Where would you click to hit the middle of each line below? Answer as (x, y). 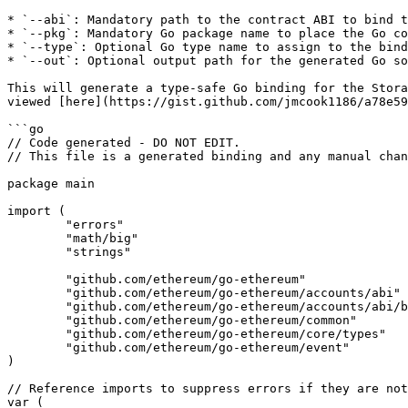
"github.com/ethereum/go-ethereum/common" (36, 320)
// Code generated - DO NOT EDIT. (124, 143)
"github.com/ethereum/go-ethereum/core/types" (36, 334)
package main (51, 184)
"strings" (36, 252)
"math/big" (36, 238)
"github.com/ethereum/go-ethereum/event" (36, 347)
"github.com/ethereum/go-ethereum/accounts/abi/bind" (36, 306)
